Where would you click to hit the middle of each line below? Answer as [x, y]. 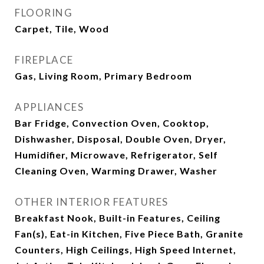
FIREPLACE [44, 60]
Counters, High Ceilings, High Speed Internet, [126, 250]
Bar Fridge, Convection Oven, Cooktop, [112, 123]
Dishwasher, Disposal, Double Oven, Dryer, [121, 139]
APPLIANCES [49, 107]
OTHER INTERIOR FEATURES [92, 202]
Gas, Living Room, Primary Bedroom [103, 76]
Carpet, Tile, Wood [62, 29]
